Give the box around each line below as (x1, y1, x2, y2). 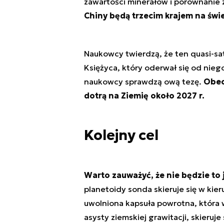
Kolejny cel (83, 126, 158, 144)
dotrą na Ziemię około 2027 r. (83, 90, 204, 101)
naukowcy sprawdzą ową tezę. (83, 76, 203, 87)
